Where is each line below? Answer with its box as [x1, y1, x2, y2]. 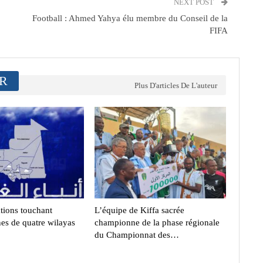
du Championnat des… [94, 230, 179, 240]
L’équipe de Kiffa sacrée [94, 205, 184, 215]
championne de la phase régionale [94, 218, 220, 228]
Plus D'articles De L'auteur [134, 80, 217, 90]
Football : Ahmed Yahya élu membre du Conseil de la [32, 13, 228, 23]
